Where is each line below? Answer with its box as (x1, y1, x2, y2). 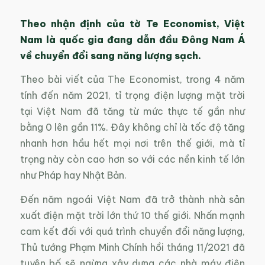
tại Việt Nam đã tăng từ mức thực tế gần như (20, 105, 245, 118)
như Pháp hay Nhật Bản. (20, 169, 127, 182)
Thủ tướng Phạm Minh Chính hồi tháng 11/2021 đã (20, 241, 245, 253)
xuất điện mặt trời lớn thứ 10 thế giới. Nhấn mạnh (20, 209, 245, 221)
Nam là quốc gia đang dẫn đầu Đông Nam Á (20, 33, 245, 46)
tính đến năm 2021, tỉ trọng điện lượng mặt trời (20, 89, 245, 102)
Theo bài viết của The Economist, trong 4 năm (20, 73, 245, 86)
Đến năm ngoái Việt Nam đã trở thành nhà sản (20, 193, 245, 205)
